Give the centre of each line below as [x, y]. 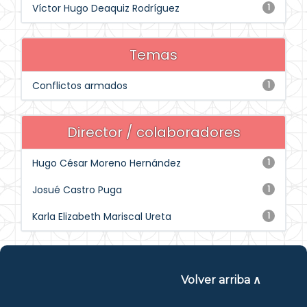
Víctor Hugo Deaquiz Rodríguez [106, 8]
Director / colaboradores [153, 132]
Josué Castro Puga [77, 190]
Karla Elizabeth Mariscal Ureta [102, 217]
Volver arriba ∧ [221, 280]
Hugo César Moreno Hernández [107, 163]
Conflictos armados [80, 86]
